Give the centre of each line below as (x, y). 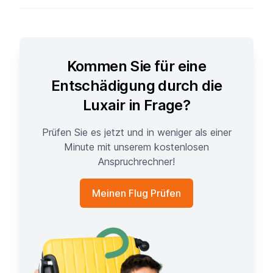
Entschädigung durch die (136, 85)
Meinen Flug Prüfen (136, 193)
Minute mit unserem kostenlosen (136, 147)
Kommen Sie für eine (136, 66)
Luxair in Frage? (136, 105)
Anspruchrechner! (136, 161)
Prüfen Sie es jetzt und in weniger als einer (136, 132)
